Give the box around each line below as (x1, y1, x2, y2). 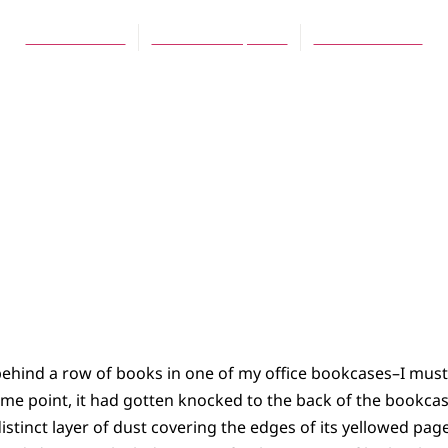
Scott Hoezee (25, 26, 126, 49)
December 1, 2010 (151, 26, 288, 49)
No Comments (313, 26, 423, 49)
